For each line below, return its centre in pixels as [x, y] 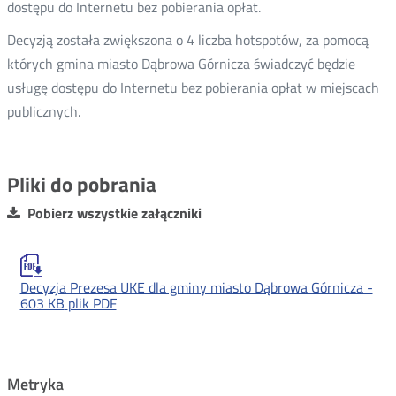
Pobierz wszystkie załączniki [114, 213]
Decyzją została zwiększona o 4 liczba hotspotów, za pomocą [187, 40]
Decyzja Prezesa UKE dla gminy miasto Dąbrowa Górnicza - [196, 287]
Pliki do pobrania [81, 184]
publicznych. [43, 111]
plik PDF [92, 303]
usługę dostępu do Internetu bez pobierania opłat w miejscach [193, 88]
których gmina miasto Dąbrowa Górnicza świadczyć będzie [181, 64]
